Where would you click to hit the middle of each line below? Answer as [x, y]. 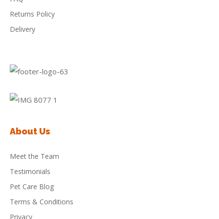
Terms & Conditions [42, 201]
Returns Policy [32, 14]
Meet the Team [34, 156]
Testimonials [30, 171]
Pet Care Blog [32, 186]
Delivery [22, 29]
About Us [30, 131]
